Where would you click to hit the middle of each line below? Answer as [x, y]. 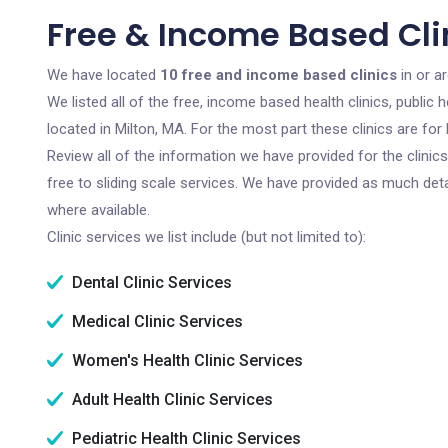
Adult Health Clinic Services [170, 399]
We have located [103, 75]
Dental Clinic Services [150, 282]
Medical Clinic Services [155, 321]
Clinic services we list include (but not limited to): [206, 237]
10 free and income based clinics [278, 75]
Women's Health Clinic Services [185, 360]
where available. [98, 210]
